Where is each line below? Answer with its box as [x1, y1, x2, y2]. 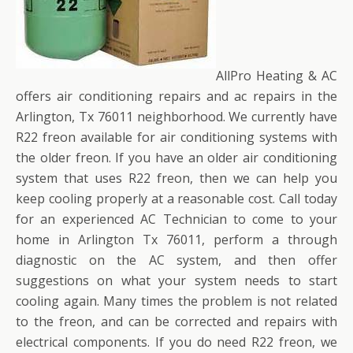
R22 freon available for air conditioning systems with [16, 128, 337, 146]
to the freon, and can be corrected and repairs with [16, 312, 337, 330]
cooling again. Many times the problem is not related [16, 292, 337, 310]
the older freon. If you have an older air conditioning [16, 148, 337, 166]
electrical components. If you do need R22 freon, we [16, 333, 337, 351]
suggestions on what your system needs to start [16, 271, 337, 289]
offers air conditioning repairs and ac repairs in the [16, 87, 337, 105]
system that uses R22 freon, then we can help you [16, 169, 337, 187]
